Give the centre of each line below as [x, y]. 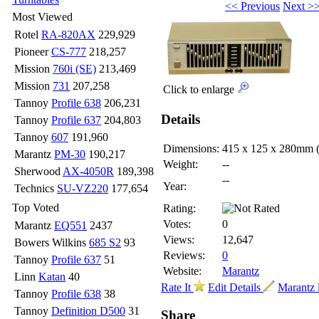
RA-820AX [68, 35]
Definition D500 [88, 311]
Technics [36, 188]
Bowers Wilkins [52, 242]
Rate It [177, 288]
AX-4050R [88, 171]
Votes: [177, 224]
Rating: [179, 209]
